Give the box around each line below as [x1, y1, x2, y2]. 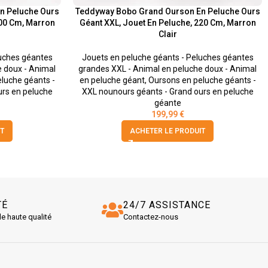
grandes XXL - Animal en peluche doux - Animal [78, 64, 257, 74]
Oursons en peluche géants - [148, 75, 256, 86]
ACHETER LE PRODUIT [130, 127, 205, 136]
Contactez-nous [123, 212, 179, 222]
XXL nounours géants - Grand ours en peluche [81, 87, 254, 97]
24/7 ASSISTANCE [123, 199, 211, 211]
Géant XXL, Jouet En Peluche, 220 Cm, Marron [79, 18, 256, 28]
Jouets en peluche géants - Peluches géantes [81, 53, 254, 63]
